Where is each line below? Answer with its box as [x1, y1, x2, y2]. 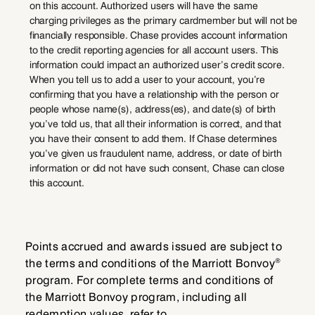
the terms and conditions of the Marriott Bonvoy [25, 256, 276, 270]
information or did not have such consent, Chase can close [29, 162, 285, 174]
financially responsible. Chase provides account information [29, 29, 288, 41]
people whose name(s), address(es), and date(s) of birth [29, 103, 276, 115]
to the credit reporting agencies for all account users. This [29, 44, 279, 56]
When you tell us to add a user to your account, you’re [29, 73, 266, 85]
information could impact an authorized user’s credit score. [29, 58, 285, 70]
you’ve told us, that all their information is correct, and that [29, 117, 281, 129]
